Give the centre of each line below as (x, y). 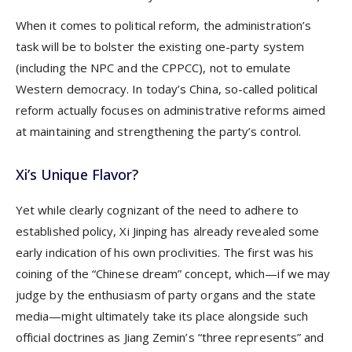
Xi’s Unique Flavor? (77, 174)
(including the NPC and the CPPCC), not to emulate (153, 67)
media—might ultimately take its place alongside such (162, 315)
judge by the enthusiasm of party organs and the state (166, 294)
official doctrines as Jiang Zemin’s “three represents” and (170, 337)
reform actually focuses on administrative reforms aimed (171, 110)
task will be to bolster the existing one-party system (160, 46)
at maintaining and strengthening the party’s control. (158, 131)
